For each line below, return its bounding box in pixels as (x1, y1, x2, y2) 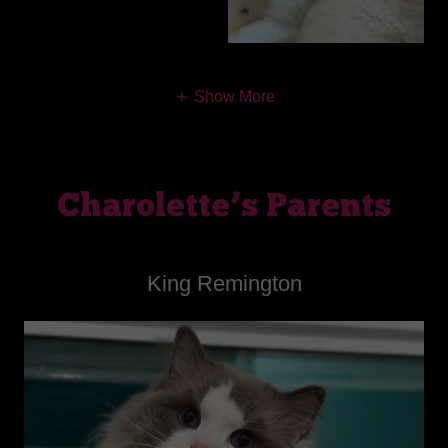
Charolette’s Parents (57, 191, 391, 224)
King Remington (146, 270, 302, 296)
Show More (193, 87, 275, 105)
